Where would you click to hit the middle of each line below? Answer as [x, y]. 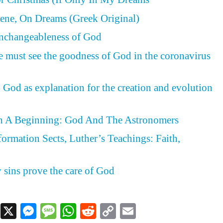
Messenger [70, 211]
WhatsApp [110, 211]
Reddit [117, 211]
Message [83, 211]
